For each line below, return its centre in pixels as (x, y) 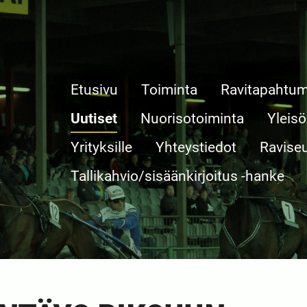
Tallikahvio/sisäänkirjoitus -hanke (178, 176)
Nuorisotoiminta (193, 118)
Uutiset (94, 118)
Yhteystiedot (196, 147)
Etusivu (95, 89)
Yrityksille (102, 147)
